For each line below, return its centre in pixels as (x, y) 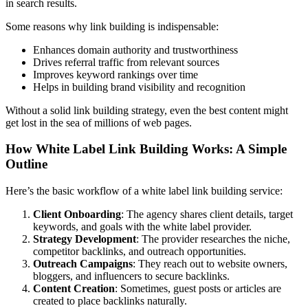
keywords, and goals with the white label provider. (142, 226)
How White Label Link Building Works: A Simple (146, 149)
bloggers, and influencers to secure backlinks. (131, 276)
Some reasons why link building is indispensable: (112, 26)
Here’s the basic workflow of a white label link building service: (144, 190)
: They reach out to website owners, (210, 263)
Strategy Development (85, 239)
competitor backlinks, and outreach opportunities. (140, 251)
